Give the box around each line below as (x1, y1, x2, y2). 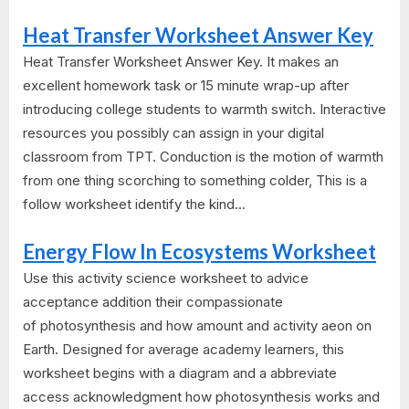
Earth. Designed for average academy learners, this (23, 340, 344, 358)
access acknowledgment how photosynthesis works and (23, 387, 380, 405)
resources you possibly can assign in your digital (23, 124, 324, 142)
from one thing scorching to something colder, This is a (23, 172, 367, 190)
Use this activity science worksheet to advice (23, 268, 309, 287)
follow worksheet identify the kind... (23, 195, 246, 214)
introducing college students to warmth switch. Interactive (23, 100, 386, 119)
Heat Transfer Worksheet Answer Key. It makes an (23, 53, 339, 71)
